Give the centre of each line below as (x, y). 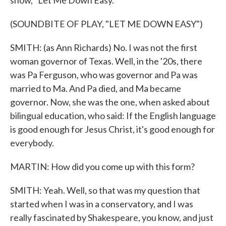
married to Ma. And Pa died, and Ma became (96, 88)
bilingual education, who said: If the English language (113, 116)
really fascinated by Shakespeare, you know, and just (112, 217)
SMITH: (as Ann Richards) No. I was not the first (104, 47)
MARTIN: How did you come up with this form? (102, 166)
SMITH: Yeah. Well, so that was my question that (105, 190)
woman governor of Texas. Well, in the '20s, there (106, 61)
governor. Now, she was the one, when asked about (110, 102)
